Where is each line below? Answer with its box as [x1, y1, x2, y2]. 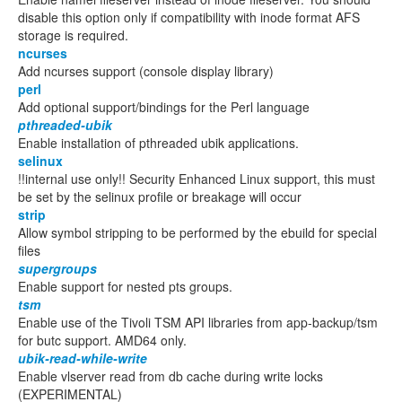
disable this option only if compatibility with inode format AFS [18, 8, 360, 26]
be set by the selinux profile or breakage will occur [18, 188, 301, 205]
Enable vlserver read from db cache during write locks [18, 367, 323, 385]
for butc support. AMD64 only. [18, 331, 187, 349]
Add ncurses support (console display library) [18, 62, 274, 80]
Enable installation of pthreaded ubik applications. [18, 134, 299, 152]
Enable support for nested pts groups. [18, 277, 232, 295]
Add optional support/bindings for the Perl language [18, 98, 310, 116]
